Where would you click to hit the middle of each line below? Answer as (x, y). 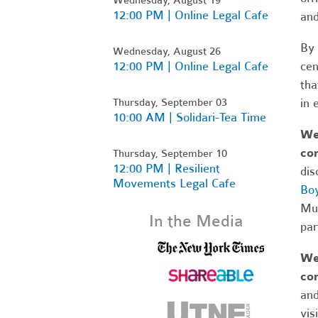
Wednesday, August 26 (167, 51)
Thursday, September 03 (170, 102)
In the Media (197, 221)
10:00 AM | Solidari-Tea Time (190, 117)
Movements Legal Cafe (174, 183)
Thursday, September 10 (170, 153)
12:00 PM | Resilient (166, 168)
